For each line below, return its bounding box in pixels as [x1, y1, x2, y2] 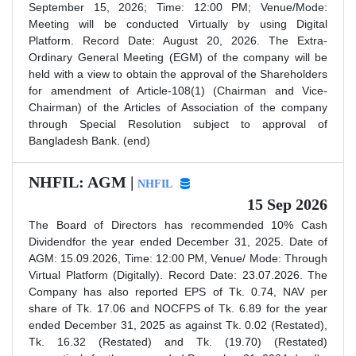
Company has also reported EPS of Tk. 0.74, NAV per [29, 284, 327, 298]
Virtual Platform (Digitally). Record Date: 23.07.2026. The [29, 268, 327, 281]
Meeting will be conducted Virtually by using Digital [29, 17, 327, 30]
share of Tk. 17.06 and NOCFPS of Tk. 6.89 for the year [29, 301, 327, 315]
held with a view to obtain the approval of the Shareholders [29, 67, 327, 80]
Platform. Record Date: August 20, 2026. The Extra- [29, 33, 327, 47]
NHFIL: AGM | [29, 172, 137, 191]
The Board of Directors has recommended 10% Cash [29, 218, 327, 231]
